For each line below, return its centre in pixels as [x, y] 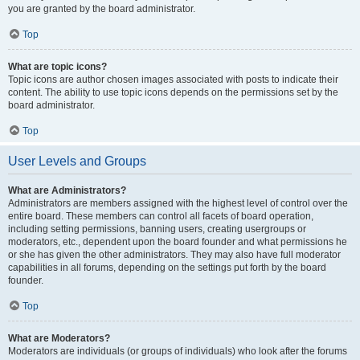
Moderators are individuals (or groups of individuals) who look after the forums [178, 351]
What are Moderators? [59, 338]
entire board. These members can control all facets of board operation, [161, 216]
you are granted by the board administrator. [102, 9]
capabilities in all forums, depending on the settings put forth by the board [167, 268]
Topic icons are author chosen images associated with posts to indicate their [173, 80]
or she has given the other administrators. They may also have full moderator [174, 255]
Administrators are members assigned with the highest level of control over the [178, 203]
